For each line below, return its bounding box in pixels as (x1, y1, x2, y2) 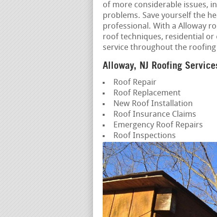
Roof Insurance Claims (113, 110, 196, 119)
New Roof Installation (113, 99, 193, 108)
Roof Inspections (113, 131, 176, 140)
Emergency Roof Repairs (113, 121, 203, 129)
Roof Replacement (113, 89, 181, 97)
